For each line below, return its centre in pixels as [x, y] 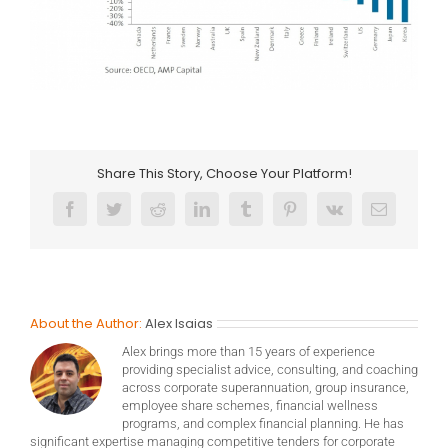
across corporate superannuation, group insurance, [265, 387]
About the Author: [87, 323]
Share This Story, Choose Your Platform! [224, 173]
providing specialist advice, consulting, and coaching [270, 369]
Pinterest [315, 215]
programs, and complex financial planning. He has [263, 423]
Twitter [134, 215]
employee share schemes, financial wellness [250, 405]
